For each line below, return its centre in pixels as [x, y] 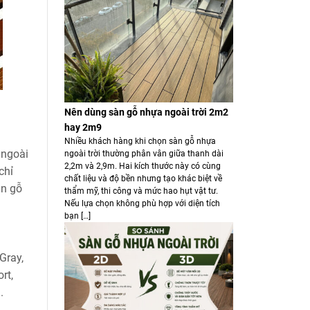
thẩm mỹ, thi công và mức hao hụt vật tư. [141, 191]
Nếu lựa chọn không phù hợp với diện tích [142, 203]
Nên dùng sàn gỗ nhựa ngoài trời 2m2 [146, 112]
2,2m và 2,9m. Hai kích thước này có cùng [142, 166]
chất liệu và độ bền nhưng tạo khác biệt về [143, 178]
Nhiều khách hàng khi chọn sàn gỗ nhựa [140, 141]
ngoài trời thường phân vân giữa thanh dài [144, 153]
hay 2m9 [83, 127]
